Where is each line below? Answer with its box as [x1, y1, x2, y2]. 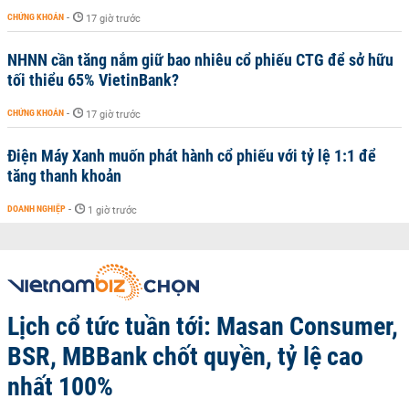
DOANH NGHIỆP [7, 204, 66, 214]
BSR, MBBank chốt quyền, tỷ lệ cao [7, 341, 363, 372]
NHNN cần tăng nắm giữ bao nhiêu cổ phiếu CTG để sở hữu [7, 50, 393, 69]
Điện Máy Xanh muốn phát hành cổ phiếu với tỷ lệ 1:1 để [7, 146, 376, 165]
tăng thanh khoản [7, 166, 121, 185]
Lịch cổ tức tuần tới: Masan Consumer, [7, 311, 398, 341]
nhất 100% [7, 372, 113, 402]
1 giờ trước [88, 204, 137, 216]
